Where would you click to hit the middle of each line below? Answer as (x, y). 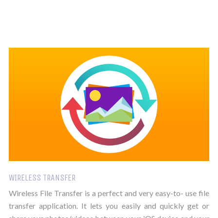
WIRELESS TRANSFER (42, 178)
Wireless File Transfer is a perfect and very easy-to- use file (109, 193)
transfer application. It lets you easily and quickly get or (109, 206)
